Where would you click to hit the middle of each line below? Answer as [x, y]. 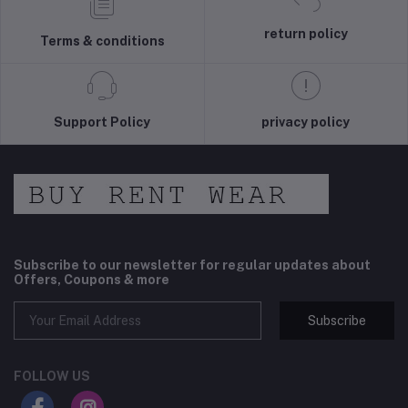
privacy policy [306, 122]
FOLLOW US [52, 377]
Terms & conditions [102, 41]
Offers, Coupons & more [92, 280]
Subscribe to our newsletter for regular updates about [192, 265]
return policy [306, 34]
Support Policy [102, 122]
